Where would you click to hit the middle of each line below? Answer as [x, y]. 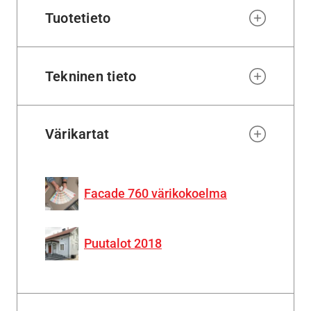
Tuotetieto [78, 18]
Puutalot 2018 [123, 244]
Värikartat [77, 134]
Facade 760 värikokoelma [155, 194]
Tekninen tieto [91, 76]
